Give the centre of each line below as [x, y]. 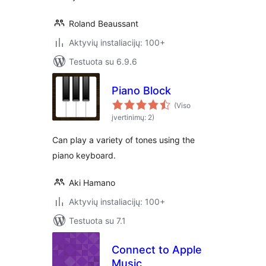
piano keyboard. [84, 155]
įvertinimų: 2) [133, 117]
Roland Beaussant [104, 23]
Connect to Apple [157, 250]
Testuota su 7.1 [97, 221]
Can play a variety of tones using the [123, 140]
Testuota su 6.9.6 [103, 61]
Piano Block [141, 91]
